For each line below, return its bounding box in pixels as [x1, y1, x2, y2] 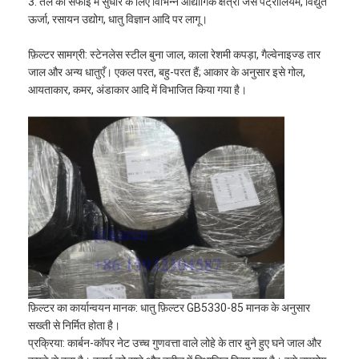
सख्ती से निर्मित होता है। [28, 319, 121, 333]
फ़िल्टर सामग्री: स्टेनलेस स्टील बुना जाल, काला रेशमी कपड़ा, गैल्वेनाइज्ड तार [28, 48, 321, 62]
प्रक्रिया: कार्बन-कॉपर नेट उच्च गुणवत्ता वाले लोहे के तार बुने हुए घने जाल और [28, 337, 322, 350]
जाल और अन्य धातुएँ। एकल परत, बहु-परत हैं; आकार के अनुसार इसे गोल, [28, 66, 306, 79]
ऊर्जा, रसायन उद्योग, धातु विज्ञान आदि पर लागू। [28, 13, 208, 26]
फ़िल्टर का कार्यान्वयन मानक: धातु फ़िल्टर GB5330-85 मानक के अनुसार [28, 301, 311, 315]
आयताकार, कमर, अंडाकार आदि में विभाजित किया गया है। [28, 83, 248, 97]
